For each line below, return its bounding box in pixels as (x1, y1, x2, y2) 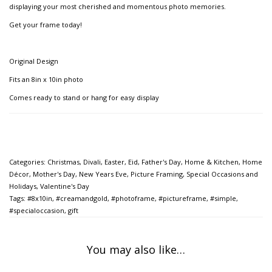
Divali (83, 157, 101, 167)
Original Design (9, 56, 58, 66)
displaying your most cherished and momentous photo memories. (9, 2, 226, 12)
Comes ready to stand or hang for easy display (9, 93, 159, 103)
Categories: (9, 157, 47, 167)
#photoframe (111, 194, 155, 203)
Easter (104, 157, 124, 167)
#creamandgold (56, 194, 107, 203)
